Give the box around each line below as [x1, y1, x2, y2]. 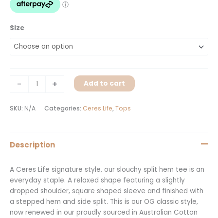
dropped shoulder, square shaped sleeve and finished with [10, 186, 203, 196]
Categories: [44, 104, 83, 112]
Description [10, 140, 55, 150]
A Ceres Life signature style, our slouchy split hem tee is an [10, 164, 204, 174]
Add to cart [83, 79, 125, 89]
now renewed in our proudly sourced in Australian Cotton [10, 207, 198, 217]
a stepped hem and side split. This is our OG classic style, [10, 197, 198, 206]
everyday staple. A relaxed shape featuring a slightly [10, 175, 185, 185]
